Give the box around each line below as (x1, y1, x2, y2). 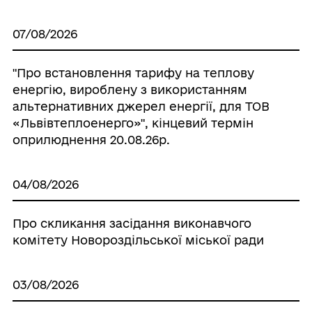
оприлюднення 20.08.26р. (12, 133, 170, 146)
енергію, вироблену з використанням (12, 83, 247, 96)
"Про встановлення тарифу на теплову (12, 66, 254, 79)
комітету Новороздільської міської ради (12, 233, 264, 247)
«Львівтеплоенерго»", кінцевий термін (12, 116, 253, 130)
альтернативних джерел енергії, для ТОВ (12, 100, 270, 113)
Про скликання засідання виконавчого (12, 217, 251, 230)
